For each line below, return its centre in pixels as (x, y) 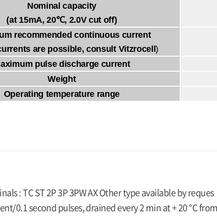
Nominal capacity (62, 6)
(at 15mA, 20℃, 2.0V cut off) (62, 20)
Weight (62, 79)
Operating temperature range (62, 94)
